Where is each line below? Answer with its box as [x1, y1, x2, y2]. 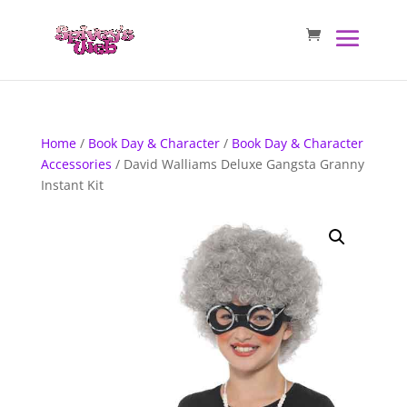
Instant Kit [40, 176, 104, 194]
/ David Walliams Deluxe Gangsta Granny [111, 155, 364, 173]
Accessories [40, 155, 112, 173]
